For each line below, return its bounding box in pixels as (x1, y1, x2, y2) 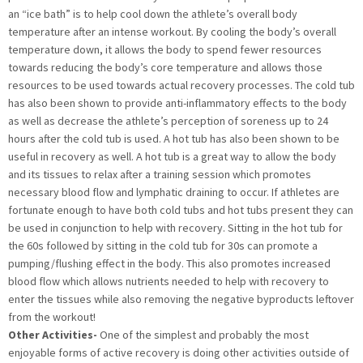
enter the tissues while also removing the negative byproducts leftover (8, 292, 354, 307)
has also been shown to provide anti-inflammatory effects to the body (8, 96, 347, 111)
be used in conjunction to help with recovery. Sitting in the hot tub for (8, 220, 343, 236)
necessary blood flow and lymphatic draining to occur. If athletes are (8, 185, 340, 200)
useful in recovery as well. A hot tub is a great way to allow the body (8, 149, 336, 164)
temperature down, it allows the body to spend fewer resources (8, 42, 322, 58)
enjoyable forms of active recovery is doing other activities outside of (8, 345, 349, 361)
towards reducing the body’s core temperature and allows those (8, 60, 322, 75)
